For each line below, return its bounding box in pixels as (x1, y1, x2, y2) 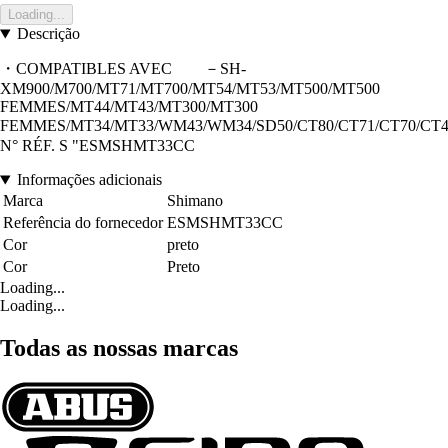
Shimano (167, 192, 223, 210)
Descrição (16, 25, 80, 43)
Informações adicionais (16, 171, 162, 189)
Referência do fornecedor (3, 214, 163, 232)
